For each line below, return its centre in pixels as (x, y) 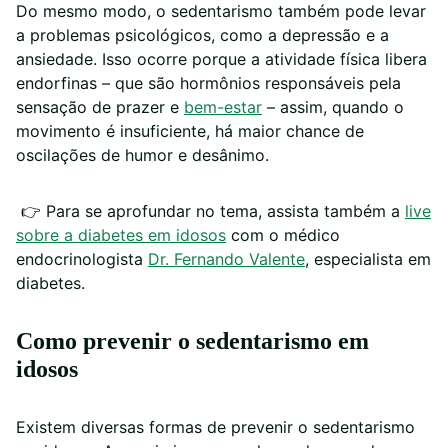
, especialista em (368, 259)
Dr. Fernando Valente (226, 259)
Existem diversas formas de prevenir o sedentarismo (215, 427)
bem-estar (223, 107)
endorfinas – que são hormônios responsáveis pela (208, 83)
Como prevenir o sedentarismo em (192, 341)
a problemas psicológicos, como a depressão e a (202, 35)
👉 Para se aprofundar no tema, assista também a (210, 211)
